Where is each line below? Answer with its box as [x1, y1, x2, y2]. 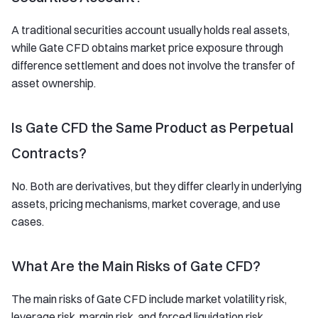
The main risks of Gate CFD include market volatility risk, [11, 292, 287, 306]
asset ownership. [11, 76, 96, 90]
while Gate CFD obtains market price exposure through [11, 40, 283, 55]
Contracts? [11, 144, 87, 162]
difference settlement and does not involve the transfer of [11, 58, 295, 72]
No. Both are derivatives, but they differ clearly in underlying [11, 179, 302, 193]
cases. [11, 214, 44, 229]
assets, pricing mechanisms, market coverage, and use [11, 197, 280, 211]
